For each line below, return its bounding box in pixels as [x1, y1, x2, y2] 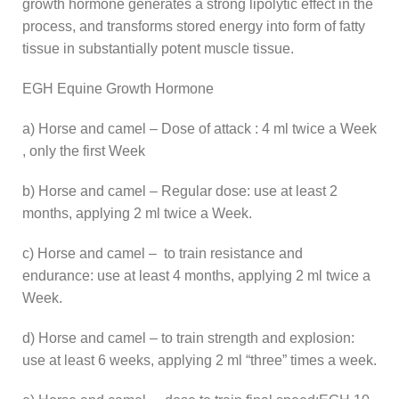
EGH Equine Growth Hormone [22, 80, 214, 96]
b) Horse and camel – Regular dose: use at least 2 [22, 183, 338, 199]
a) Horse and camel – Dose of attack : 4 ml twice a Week [22, 120, 377, 136]
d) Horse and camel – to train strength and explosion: [22, 330, 354, 346]
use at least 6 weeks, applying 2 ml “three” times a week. [22, 352, 377, 368]
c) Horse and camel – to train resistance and [22, 245, 303, 261]
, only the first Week [22, 142, 145, 159]
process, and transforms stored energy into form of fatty [22, 18, 365, 34]
